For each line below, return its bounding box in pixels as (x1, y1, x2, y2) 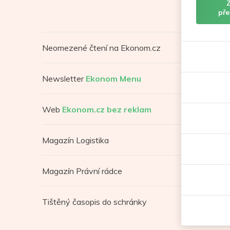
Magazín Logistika (42, 135, 109, 145)
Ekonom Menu (86, 73, 141, 84)
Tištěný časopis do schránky (42, 196, 147, 207)
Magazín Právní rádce (42, 165, 122, 176)
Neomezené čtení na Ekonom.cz (42, 42, 161, 53)
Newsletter (42, 73, 86, 84)
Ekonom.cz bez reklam (62, 104, 151, 114)
